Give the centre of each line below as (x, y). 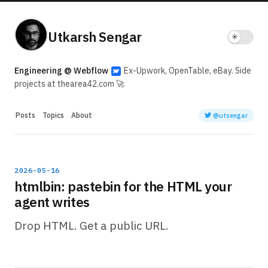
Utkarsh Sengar (95, 37)
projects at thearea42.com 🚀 (69, 84)
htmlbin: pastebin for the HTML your (123, 186)
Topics (53, 115)
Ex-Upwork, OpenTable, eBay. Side (187, 71)
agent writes (52, 202)
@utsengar (229, 115)
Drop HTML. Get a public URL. (92, 226)
